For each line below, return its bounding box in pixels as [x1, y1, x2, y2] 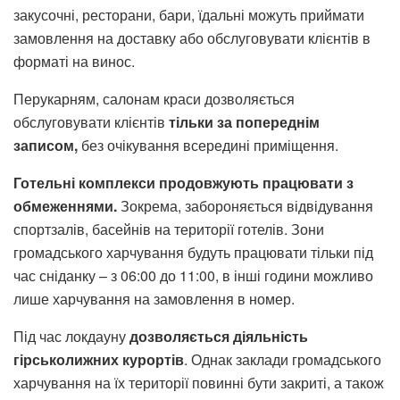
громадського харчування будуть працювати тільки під [13, 241, 373, 262]
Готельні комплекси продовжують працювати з [13, 171, 354, 193]
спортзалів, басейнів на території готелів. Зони [13, 218, 324, 239]
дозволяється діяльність [129, 325, 308, 346]
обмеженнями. [13, 195, 117, 216]
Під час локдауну [13, 325, 129, 346]
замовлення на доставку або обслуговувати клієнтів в [13, 27, 371, 48]
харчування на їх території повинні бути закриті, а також [13, 371, 384, 393]
